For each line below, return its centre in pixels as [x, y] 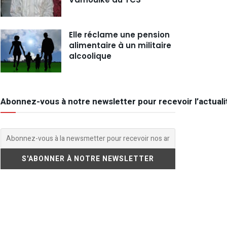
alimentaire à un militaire [120, 45]
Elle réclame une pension [119, 34]
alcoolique [90, 56]
